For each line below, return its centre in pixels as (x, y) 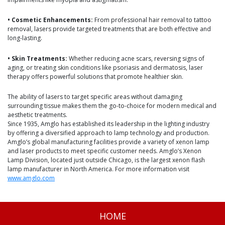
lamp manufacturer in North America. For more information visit (98, 169)
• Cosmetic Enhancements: (50, 20)
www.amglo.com (31, 178)
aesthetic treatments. (37, 115)
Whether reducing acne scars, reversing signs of (136, 58)
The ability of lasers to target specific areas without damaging (95, 97)
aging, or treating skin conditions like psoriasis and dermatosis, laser (105, 67)
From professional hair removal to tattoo (152, 20)
